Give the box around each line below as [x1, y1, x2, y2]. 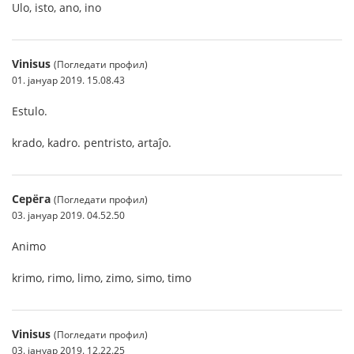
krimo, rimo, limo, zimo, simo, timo [12, 270, 191, 285]
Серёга [12, 191, 51, 206]
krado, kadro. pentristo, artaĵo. [12, 135, 171, 150]
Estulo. [12, 104, 47, 119]
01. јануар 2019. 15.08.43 [12, 73, 125, 86]
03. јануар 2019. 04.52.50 [12, 209, 125, 221]
